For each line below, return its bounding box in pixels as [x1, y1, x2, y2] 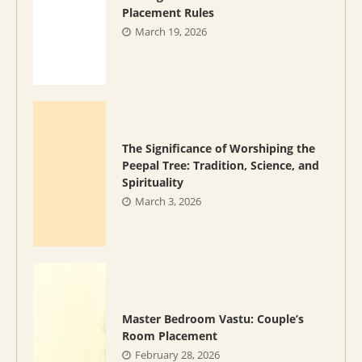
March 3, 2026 [135, 194, 201, 209]
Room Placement [122, 327, 217, 343]
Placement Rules [122, 4, 214, 20]
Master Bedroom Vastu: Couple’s [122, 310, 304, 326]
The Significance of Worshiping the [122, 141, 315, 157]
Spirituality [122, 175, 183, 191]
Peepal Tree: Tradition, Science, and [122, 158, 319, 174]
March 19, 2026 [135, 23, 207, 39]
